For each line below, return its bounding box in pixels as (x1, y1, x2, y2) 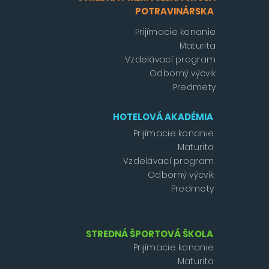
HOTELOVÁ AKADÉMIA (113, 110, 214, 124)
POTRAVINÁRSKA (135, 5, 216, 18)
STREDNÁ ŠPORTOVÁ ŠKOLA (86, 228, 214, 241)
